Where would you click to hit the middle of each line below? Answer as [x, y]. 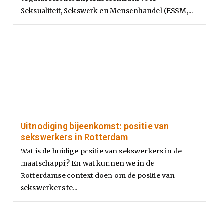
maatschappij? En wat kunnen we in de [88, 163]
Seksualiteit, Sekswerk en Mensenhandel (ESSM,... [107, 11]
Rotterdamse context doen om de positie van [98, 175]
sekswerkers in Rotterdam [74, 137]
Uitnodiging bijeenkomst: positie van [95, 126]
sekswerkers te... [49, 187]
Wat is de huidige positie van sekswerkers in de [101, 151]
